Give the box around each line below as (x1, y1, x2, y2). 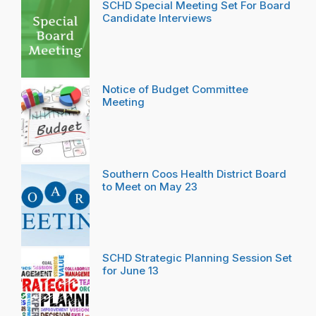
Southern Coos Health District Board (102, 166, 286, 181)
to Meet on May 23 (102, 179, 197, 193)
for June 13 (102, 263, 159, 277)
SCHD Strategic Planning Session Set (102, 250, 292, 265)
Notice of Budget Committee (102, 83, 248, 97)
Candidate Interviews (102, 11, 212, 25)
